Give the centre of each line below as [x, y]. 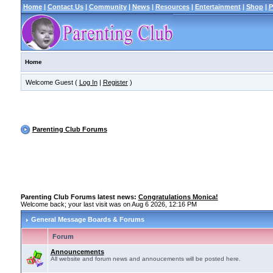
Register [115, 82]
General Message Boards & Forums [87, 219]
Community [108, 7]
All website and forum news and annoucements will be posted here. [145, 259]
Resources [172, 7]
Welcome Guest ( [52, 82]
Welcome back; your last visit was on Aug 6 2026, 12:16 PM [108, 204]
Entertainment [218, 7]
